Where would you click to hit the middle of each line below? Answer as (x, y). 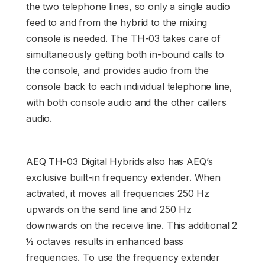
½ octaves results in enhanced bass (105, 242)
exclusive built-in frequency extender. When (123, 178)
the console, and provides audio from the (117, 71)
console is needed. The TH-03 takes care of (124, 39)
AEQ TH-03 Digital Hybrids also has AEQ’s (119, 162)
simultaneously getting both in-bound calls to (125, 55)
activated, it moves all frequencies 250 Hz (118, 194)
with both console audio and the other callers (126, 103)
